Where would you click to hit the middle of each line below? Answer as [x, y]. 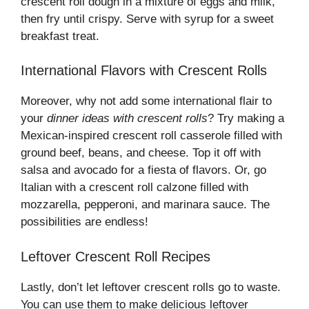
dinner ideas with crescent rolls [127, 119]
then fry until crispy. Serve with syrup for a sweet [147, 19]
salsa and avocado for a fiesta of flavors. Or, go [143, 170]
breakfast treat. [60, 36]
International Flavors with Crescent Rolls [144, 71]
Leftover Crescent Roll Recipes [116, 256]
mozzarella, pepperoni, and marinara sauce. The [145, 205]
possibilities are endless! [84, 222]
